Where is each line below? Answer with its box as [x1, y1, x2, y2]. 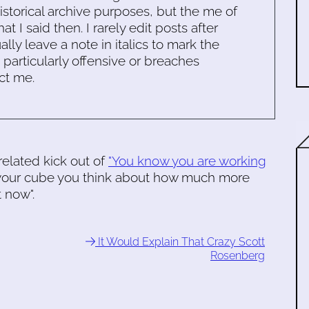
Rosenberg [210, 249, 265, 262]
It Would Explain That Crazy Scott [95, 235, 265, 248]
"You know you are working [108, 153, 266, 168]
